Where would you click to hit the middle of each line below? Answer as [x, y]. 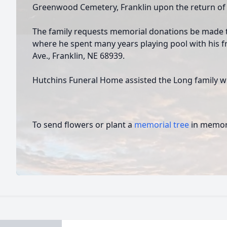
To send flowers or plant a [83, 125]
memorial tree [162, 125]
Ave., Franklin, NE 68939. [79, 56]
